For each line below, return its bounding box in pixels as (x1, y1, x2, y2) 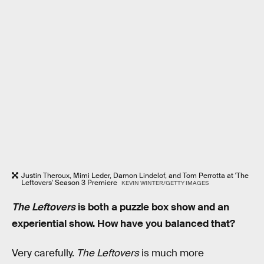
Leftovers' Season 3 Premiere (21, 178, 119, 188)
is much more (139, 246, 204, 259)
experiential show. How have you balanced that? (12, 217, 235, 230)
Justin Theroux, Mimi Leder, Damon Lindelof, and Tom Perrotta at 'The (21, 171, 249, 181)
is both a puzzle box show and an (75, 201, 229, 214)
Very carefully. (12, 246, 77, 259)
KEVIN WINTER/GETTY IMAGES (121, 179, 209, 187)
